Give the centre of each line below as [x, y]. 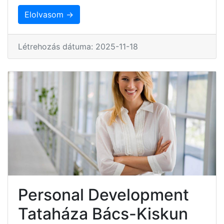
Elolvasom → [49, 14]
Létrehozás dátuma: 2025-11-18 [78, 46]
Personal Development [103, 194]
